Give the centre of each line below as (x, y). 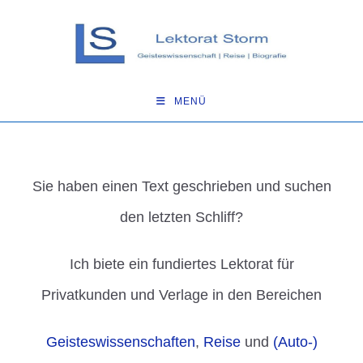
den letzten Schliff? (181, 218)
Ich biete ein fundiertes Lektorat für (181, 265)
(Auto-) (295, 342)
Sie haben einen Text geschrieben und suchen (181, 187)
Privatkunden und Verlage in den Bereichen (181, 295)
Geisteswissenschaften (120, 342)
